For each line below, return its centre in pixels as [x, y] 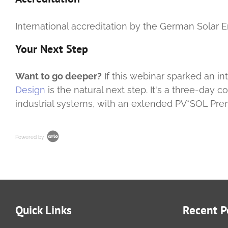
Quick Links [44, 210]
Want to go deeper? [59, 76]
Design [30, 90]
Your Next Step [52, 49]
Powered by [30, 137]
